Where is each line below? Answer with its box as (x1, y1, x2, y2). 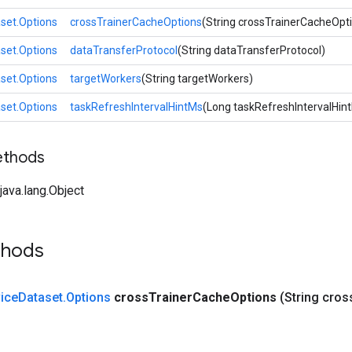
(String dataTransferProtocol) (178, 44, 325, 57)
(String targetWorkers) (141, 72, 253, 85)
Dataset (18, 290, 63, 305)
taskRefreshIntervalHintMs (70, 101, 203, 113)
